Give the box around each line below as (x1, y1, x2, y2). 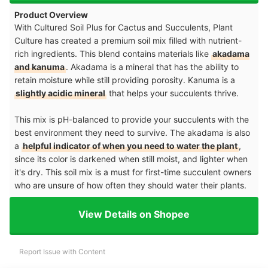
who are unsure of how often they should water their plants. (14, 179, 249, 190)
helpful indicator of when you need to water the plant (23, 140, 237, 151)
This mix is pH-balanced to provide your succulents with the (14, 114, 249, 124)
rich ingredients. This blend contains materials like (14, 48, 211, 59)
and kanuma (14, 61, 65, 72)
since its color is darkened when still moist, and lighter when (14, 153, 248, 164)
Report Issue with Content (19, 246, 105, 256)
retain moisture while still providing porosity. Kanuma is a (14, 74, 235, 85)
